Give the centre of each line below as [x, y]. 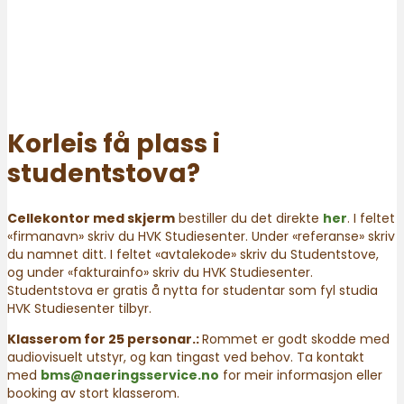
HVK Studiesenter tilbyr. [79, 308]
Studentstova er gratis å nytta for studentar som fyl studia [193, 290]
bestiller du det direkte [249, 218]
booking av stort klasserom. [93, 393]
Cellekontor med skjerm [91, 218]
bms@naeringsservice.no [130, 375]
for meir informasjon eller [301, 375]
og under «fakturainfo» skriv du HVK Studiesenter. [160, 272]
